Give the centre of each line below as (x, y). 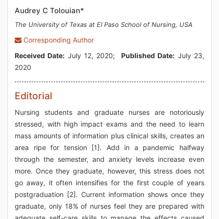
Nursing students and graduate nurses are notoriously (109, 112)
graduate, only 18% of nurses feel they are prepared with (109, 206)
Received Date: (40, 55)
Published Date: (148, 55)
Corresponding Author (58, 40)
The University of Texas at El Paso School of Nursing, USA (104, 24)
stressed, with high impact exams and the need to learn (109, 124)
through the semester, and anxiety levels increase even (109, 159)
